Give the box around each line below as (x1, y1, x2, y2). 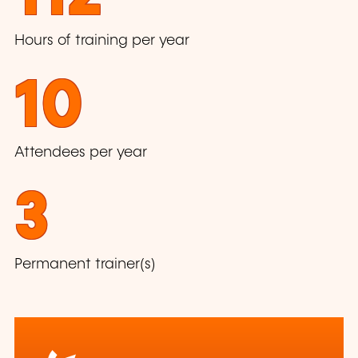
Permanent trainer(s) (14, 257, 156, 272)
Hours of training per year (14, 34, 189, 49)
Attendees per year (14, 145, 147, 161)
